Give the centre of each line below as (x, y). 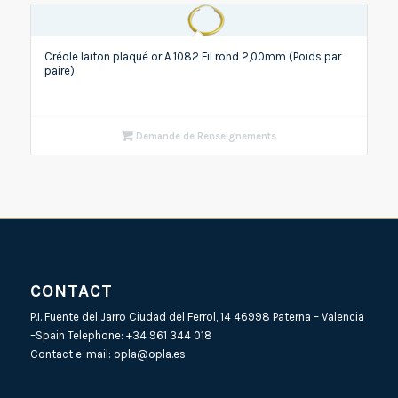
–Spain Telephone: (78, 336)
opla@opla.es (149, 354)
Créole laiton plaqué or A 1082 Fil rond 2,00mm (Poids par (192, 56)
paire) (59, 70)
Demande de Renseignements (204, 136)
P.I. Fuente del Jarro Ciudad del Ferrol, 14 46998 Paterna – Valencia (197, 317)
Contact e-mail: (72, 354)
